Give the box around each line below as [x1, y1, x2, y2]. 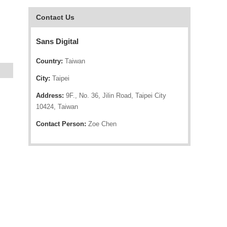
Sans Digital [36, 37, 79, 46]
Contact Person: [36, 120, 86, 128]
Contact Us [36, 13, 74, 21]
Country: [36, 57, 63, 65]
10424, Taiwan [36, 103, 78, 110]
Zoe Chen [86, 120, 117, 128]
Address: [36, 92, 64, 99]
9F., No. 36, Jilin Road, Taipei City [64, 92, 166, 99]
